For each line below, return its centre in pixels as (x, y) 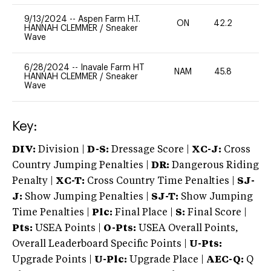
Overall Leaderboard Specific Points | (101, 244)
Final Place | (144, 213)
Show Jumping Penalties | (87, 197)
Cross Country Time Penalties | (162, 181)
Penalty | (34, 181)
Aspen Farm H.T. (109, 19)
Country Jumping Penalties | (80, 165)
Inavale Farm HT (113, 67)
